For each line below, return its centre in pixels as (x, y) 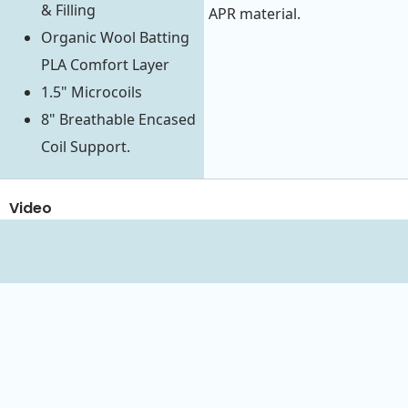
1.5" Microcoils (92, 92)
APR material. (255, 14)
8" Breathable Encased (118, 120)
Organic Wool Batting (115, 38)
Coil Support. (86, 147)
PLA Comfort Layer (105, 65)
